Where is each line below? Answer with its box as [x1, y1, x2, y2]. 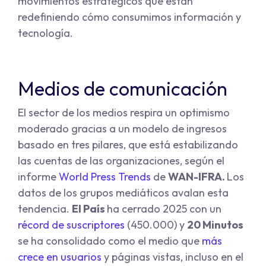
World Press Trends [59, 170, 151, 184]
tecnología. [18, 26, 75, 40]
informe [18, 170, 59, 184]
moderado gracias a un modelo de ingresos [18, 122, 227, 136]
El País [72, 202, 107, 216]
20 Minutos [187, 218, 243, 232]
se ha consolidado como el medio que [18, 234, 202, 248]
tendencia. [18, 202, 72, 216]
